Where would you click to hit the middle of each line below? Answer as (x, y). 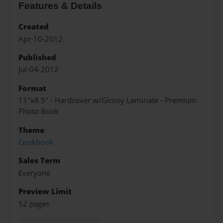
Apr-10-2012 (41, 39)
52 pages (34, 204)
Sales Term (39, 161)
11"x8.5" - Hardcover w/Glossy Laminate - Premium (108, 101)
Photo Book (39, 111)
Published (37, 58)
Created (34, 27)
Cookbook (36, 142)
